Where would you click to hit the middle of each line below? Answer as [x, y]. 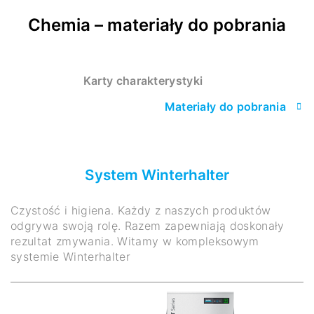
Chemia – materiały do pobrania [157, 25]
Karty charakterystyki [143, 80]
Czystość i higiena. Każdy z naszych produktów [141, 210]
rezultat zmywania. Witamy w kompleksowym [135, 241]
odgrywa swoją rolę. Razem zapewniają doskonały [148, 225]
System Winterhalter [157, 175]
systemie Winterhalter [71, 256]
